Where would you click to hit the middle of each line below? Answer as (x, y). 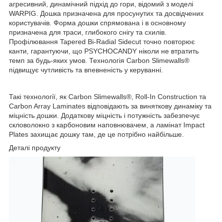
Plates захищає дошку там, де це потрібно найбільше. (96, 134)
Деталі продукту (35, 147)
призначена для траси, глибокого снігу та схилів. (88, 32)
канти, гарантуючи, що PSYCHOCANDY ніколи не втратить (104, 51)
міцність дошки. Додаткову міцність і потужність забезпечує (104, 115)
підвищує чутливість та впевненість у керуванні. (86, 70)
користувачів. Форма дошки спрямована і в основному (97, 23)
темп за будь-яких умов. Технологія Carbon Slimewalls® (99, 60)
